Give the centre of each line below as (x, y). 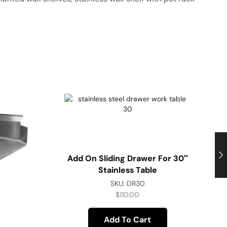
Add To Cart (128, 219)
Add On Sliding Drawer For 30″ (127, 159)
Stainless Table (127, 170)
